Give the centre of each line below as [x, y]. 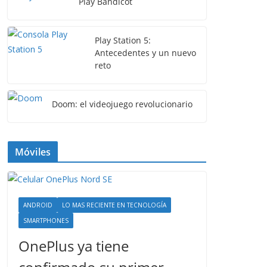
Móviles [33, 152]
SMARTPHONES [46, 221]
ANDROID [38, 205]
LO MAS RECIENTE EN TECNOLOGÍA [114, 205]
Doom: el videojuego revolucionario [122, 104]
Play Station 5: [123, 40]
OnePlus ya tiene [74, 246]
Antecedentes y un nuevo [145, 53]
